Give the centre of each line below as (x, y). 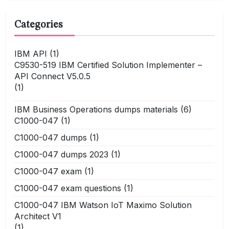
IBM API (31, 53)
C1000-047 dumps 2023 (61, 154)
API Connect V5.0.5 (52, 76)
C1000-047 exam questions (68, 188)
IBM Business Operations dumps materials (96, 109)
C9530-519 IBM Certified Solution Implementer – (108, 65)
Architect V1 (38, 216)
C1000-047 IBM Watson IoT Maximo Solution (103, 205)
